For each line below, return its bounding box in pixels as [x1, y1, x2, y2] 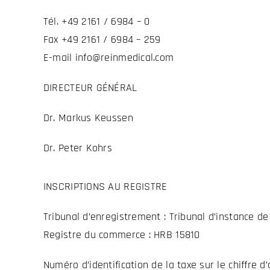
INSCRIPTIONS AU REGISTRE [43, 179, 168, 193]
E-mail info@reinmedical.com [43, 51, 174, 65]
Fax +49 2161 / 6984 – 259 [43, 33, 161, 47]
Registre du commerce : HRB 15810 [43, 227, 200, 242]
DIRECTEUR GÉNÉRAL [43, 81, 137, 95]
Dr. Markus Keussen [43, 111, 133, 125]
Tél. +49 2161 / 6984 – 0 [43, 14, 150, 29]
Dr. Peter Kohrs [43, 141, 113, 155]
